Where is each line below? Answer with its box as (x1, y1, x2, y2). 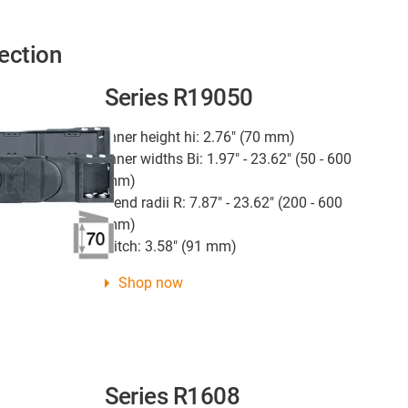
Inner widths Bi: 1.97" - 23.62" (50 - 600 (104, 149, 352, 168)
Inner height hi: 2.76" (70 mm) (104, 127, 295, 146)
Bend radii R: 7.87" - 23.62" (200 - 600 (104, 193, 342, 211)
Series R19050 (104, 83, 253, 111)
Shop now (117, 273, 183, 291)
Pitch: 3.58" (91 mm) (104, 237, 237, 255)
